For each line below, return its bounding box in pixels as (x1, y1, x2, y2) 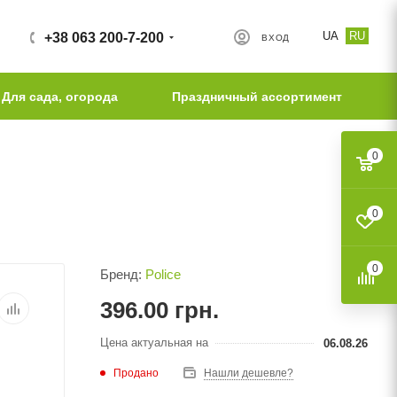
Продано (113, 366, 159, 379)
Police (145, 267, 181, 282)
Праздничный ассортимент (171, 90, 342, 104)
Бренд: (100, 267, 145, 282)
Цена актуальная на (100, 335, 208, 349)
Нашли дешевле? (204, 367, 293, 379)
